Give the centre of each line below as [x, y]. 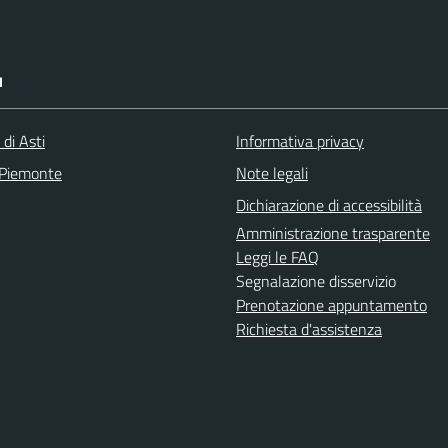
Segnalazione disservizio [316, 281]
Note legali [272, 173]
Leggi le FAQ [277, 257]
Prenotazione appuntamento [331, 305]
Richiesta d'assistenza [309, 329]
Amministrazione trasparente [333, 233]
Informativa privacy [300, 141]
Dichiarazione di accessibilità [329, 205]
